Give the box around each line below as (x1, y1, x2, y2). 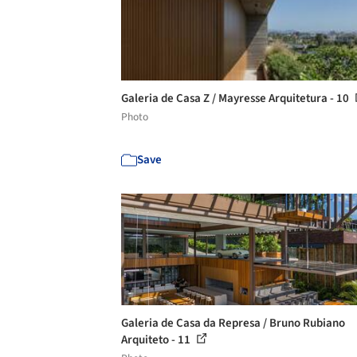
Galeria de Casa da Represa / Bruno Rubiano (121, 315, 345, 331)
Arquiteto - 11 (121, 331, 193, 348)
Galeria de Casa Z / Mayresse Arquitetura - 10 (121, 90, 351, 107)
